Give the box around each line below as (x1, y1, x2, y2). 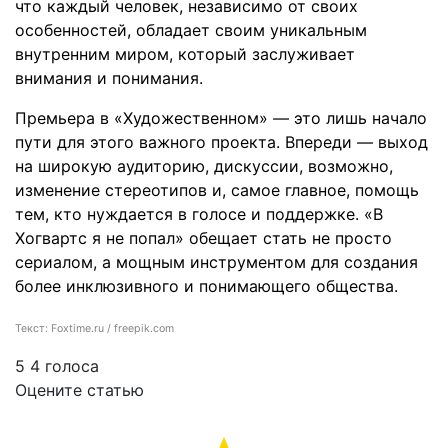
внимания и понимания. (15, 68, 203, 89)
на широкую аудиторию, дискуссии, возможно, (15, 156, 393, 177)
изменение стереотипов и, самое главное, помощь (15, 180, 419, 201)
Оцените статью (15, 380, 144, 401)
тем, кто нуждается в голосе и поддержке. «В (15, 204, 383, 225)
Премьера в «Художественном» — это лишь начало (15, 108, 427, 129)
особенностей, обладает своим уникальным (15, 20, 367, 41)
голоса (45, 356, 99, 377)
